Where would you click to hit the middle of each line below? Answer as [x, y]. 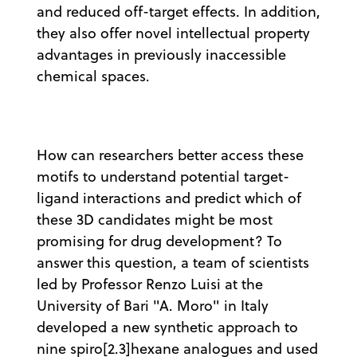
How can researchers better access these [170, 155]
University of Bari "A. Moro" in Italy [153, 305]
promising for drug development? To [159, 241]
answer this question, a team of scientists [173, 262]
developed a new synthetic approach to [167, 327]
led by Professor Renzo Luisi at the [150, 284]
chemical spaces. [97, 76]
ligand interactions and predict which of [169, 198]
